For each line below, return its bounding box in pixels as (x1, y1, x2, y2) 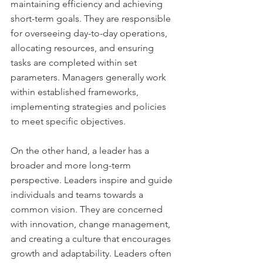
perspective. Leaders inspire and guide (11, 174, 175, 186)
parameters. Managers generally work (11, 71, 168, 83)
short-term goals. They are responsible (11, 12, 173, 24)
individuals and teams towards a (11, 188, 146, 200)
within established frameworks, (11, 86, 141, 97)
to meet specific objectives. (11, 115, 126, 127)
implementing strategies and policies (11, 100, 168, 112)
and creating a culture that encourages (11, 232, 173, 244)
